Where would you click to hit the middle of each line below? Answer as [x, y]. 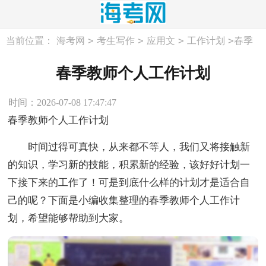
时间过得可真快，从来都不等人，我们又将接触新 [129, 147]
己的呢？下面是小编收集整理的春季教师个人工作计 [124, 200]
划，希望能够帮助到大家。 [69, 218]
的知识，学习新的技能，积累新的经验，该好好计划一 [129, 165]
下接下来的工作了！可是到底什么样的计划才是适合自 [129, 183]
